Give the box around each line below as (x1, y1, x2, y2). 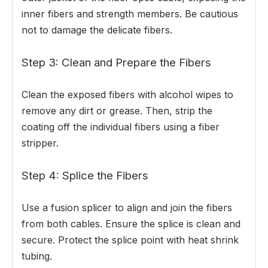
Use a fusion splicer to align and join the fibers (22, 202, 232, 214)
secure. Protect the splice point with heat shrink (22, 234, 239, 246)
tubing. (22, 250, 52, 263)
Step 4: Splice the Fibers (22, 169, 148, 183)
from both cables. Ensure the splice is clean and (22, 218, 240, 230)
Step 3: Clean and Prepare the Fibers (22, 56, 211, 70)
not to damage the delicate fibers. (22, 24, 172, 36)
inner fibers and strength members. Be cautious (22, 8, 238, 20)
